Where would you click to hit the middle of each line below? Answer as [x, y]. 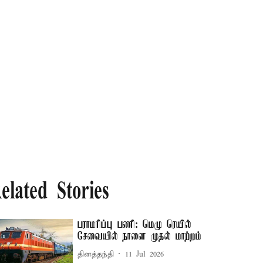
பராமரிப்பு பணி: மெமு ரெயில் [135, 225]
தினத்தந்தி [96, 254]
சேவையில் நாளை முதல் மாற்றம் [140, 237]
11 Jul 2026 [145, 254]
